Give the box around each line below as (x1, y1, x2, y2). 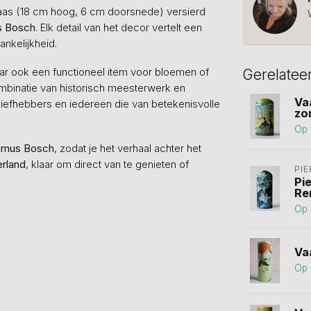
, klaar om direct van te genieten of (26, 158, 189, 171)
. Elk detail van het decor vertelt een (35, 21, 202, 34)
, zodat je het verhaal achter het (54, 142, 201, 155)
